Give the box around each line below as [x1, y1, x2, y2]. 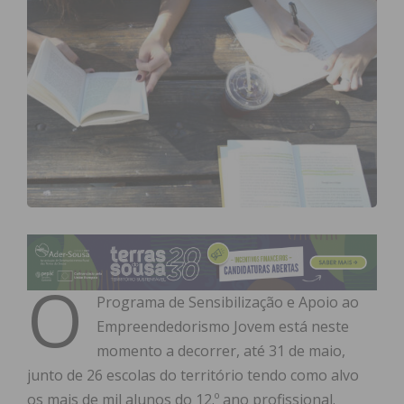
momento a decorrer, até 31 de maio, [96, 341, 345, 362]
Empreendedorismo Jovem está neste [96, 317, 349, 337]
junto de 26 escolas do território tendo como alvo [27, 365, 359, 386]
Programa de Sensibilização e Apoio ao [96, 292, 359, 313]
